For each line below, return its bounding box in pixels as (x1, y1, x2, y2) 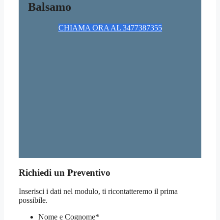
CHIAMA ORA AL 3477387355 (58, 24, 162, 32)
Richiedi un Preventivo (19, 167, 110, 178)
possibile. (19, 196, 48, 205)
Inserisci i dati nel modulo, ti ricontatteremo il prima (19, 187, 178, 196)
